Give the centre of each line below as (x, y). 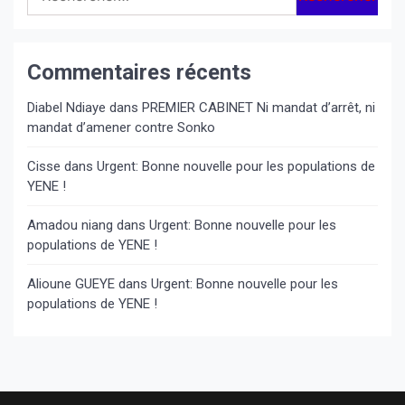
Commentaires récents (139, 72)
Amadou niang (70, 225)
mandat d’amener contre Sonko (121, 127)
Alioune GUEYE (71, 284)
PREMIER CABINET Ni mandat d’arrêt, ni (259, 108)
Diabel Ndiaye (66, 108)
